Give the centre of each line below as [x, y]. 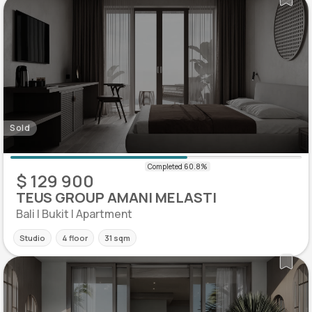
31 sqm [117, 238]
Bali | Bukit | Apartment [74, 214]
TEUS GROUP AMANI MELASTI [116, 198]
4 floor [75, 238]
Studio [32, 238]
